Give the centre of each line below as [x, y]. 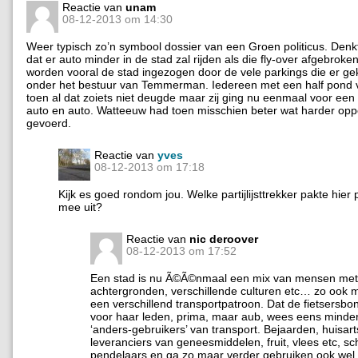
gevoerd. [49, 123]
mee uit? [80, 207]
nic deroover [224, 239]
